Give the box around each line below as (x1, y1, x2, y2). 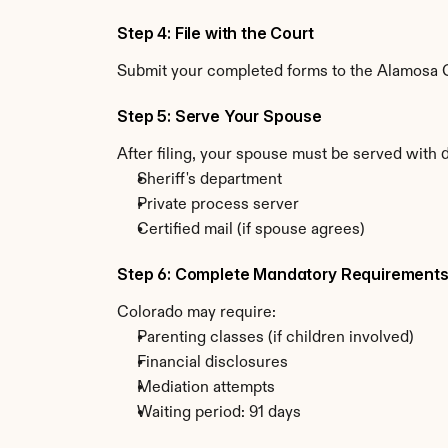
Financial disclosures (137, 355, 288, 371)
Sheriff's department (137, 172, 282, 188)
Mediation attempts (137, 380, 275, 396)
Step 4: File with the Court (117, 23, 314, 43)
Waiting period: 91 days (137, 405, 301, 421)
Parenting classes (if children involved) (137, 330, 414, 346)
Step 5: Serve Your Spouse (117, 106, 322, 126)
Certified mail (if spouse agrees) (137, 222, 365, 238)
